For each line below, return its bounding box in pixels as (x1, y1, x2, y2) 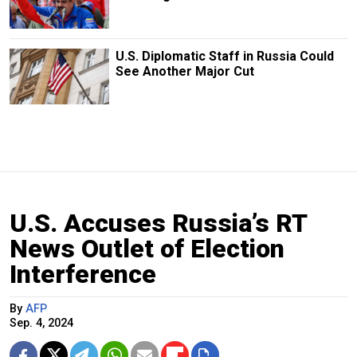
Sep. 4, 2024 (10, 316, 73, 330)
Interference (10, 258, 156, 289)
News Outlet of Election (10, 233, 284, 264)
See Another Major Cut (115, 63, 254, 79)
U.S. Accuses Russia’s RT (10, 207, 307, 238)
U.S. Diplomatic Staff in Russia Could (115, 48, 334, 64)
